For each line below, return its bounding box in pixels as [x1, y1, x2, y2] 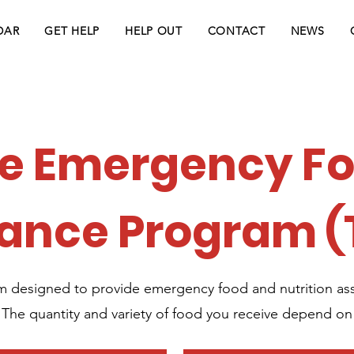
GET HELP [44, 24, 100, 38]
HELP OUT [125, 24, 183, 38]
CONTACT [207, 24, 265, 38]
